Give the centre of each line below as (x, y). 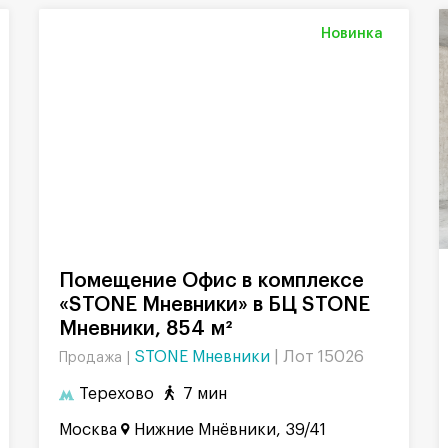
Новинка (352, 33)
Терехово (116, 394)
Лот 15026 (323, 356)
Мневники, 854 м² (145, 328)
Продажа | (96, 357)
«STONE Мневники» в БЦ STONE (214, 304)
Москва (88, 429)
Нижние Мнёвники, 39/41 (230, 429)
